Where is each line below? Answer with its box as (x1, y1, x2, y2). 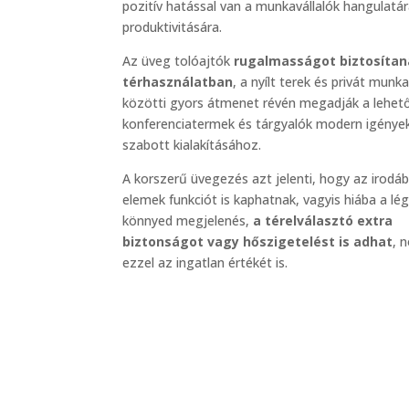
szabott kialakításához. (122, 135, 262, 153)
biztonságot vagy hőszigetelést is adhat (122, 232, 393, 250)
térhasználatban (122, 72, 234, 90)
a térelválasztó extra (253, 211, 393, 229)
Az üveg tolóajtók (122, 51, 235, 69)
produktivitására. (122, 17, 223, 36)
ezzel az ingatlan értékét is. (122, 253, 288, 271)
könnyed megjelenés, (122, 211, 254, 229)
